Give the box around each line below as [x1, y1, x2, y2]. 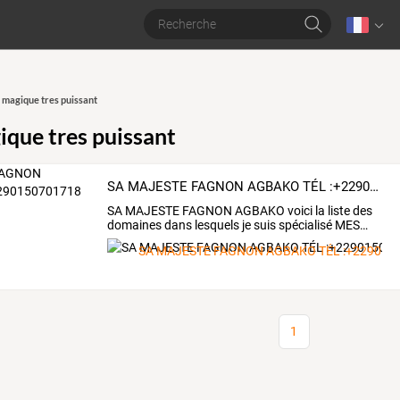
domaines [107, 217, 162, 232]
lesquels [192, 217, 240, 232]
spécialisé [276, 217, 333, 232]
